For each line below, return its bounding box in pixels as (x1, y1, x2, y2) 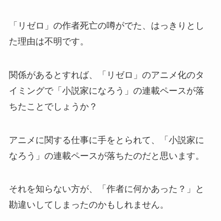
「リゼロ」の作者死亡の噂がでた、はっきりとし (8, 20, 204, 31)
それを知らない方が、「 (8, 184, 107, 194)
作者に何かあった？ (106, 184, 186, 194)
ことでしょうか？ (26, 101, 98, 111)
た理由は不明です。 (8, 36, 89, 46)
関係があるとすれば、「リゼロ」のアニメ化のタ (8, 70, 204, 80)
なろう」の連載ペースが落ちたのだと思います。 (8, 150, 204, 161)
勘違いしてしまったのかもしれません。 (8, 200, 169, 210)
